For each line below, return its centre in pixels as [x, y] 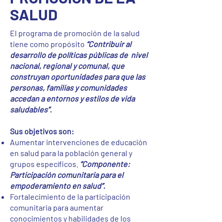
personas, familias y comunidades [68, 87]
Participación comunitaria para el [67, 175]
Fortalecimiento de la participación [70, 196]
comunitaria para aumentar [57, 207]
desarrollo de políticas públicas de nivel [79, 55]
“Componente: [105, 164]
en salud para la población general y [71, 153]
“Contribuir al [109, 44]
